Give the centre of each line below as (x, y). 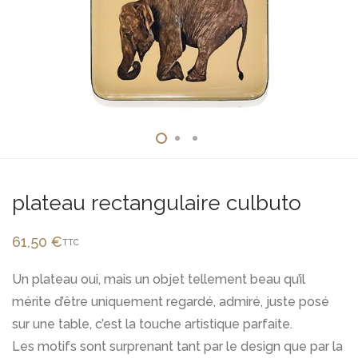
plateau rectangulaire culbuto (157, 203)
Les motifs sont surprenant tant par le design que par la (177, 346)
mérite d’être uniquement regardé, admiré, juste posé (171, 302)
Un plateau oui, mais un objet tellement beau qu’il (159, 279)
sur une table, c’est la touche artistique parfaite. (152, 324)
